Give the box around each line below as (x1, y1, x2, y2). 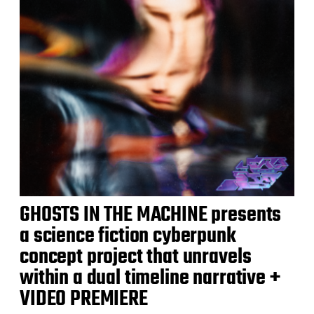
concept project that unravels (20, 241, 252, 274)
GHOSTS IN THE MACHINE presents (20, 199, 282, 232)
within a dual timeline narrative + (20, 262, 280, 295)
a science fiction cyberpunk (20, 220, 236, 253)
